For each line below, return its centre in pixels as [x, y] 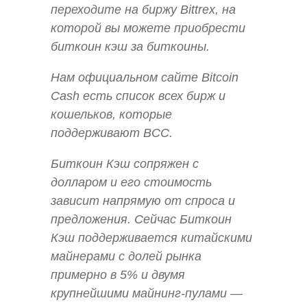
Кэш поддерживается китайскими [151, 238]
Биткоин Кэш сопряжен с [125, 164]
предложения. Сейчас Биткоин [141, 220]
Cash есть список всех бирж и [138, 96]
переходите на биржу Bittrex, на [143, 9]
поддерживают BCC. [112, 133]
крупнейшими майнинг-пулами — [147, 294]
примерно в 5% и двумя [118, 275]
